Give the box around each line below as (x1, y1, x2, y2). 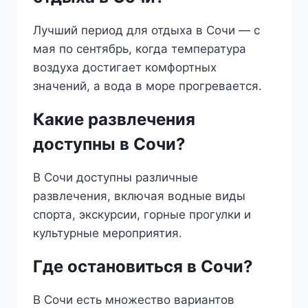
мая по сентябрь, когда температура (33, 42, 246, 56)
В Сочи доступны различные (33, 170, 198, 184)
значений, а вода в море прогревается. (33, 79, 262, 93)
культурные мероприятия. (33, 226, 182, 240)
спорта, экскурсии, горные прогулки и (33, 208, 251, 221)
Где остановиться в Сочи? (33, 256, 253, 276)
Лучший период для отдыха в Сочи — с (33, 23, 260, 37)
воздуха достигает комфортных (33, 60, 217, 74)
